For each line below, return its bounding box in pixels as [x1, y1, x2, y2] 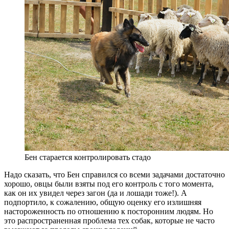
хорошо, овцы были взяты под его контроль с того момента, [4, 179, 214, 188]
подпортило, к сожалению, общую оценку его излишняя [4, 197, 201, 207]
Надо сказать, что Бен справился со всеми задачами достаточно [4, 170, 225, 179]
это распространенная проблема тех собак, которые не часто [4, 216, 215, 225]
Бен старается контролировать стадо [25, 152, 151, 162]
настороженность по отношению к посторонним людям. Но [4, 207, 213, 216]
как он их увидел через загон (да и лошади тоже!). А [4, 188, 187, 197]
